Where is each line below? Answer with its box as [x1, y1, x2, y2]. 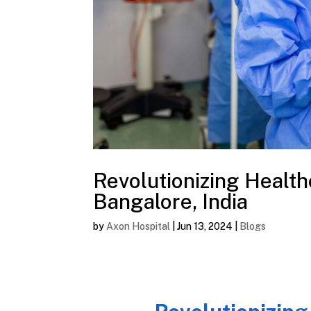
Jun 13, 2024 [177, 221, 233, 233]
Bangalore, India [93, 189, 249, 215]
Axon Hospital [106, 221, 171, 233]
